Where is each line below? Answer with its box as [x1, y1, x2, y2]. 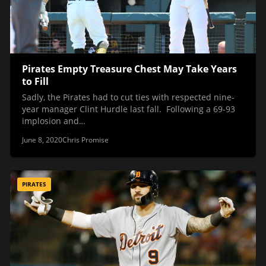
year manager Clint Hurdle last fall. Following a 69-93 [22, 103, 235, 115]
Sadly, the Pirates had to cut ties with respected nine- [22, 91, 235, 103]
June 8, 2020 [22, 135, 62, 145]
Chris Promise [62, 135, 109, 145]
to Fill [22, 74, 49, 88]
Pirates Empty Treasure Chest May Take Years [22, 62, 237, 75]
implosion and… [22, 115, 85, 127]
